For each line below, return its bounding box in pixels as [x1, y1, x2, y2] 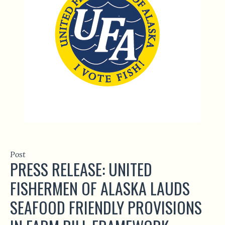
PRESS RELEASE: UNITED [10, 157, 152, 181]
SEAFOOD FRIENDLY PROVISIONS [10, 195, 202, 219]
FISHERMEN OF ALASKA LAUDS [10, 176, 190, 200]
